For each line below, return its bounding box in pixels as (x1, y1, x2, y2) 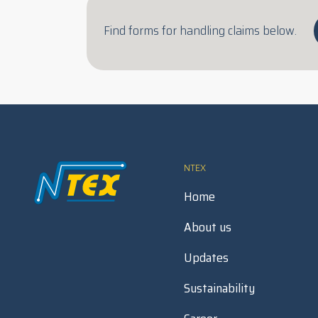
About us (184, 217, 231, 237)
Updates (184, 248, 229, 268)
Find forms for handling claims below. (104, 21, 297, 40)
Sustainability (184, 278, 255, 298)
